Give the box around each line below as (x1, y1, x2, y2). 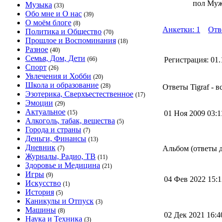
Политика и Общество (25, 27, 102, 36)
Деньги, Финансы (25, 134, 86, 143)
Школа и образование (25, 81, 99, 89)
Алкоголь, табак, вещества (25, 116, 115, 125)
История (25, 188, 54, 196)
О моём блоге (25, 18, 71, 27)
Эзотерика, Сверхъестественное (25, 90, 133, 98)
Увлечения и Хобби (25, 72, 91, 80)
